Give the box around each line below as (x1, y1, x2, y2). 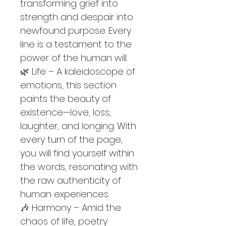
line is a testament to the (20, 38, 134, 50)
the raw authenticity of (20, 174, 124, 187)
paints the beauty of (20, 92, 114, 105)
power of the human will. (20, 51, 127, 64)
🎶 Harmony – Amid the (20, 201, 124, 214)
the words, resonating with (20, 160, 140, 173)
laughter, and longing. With (20, 120, 139, 132)
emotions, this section (20, 79, 119, 91)
